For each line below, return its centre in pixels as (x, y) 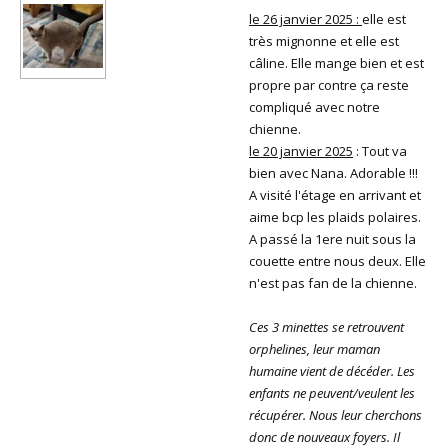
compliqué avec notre (314, 107)
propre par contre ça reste (329, 85)
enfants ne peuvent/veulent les (332, 393)
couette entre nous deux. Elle (337, 261)
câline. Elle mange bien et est (336, 63)
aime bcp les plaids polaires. (335, 217)
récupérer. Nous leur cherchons (335, 415)
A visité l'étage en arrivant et (335, 195)
